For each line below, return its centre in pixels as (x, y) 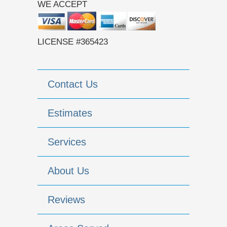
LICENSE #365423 (73, 42)
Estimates (70, 113)
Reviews (66, 200)
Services (67, 142)
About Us (68, 171)
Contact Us (73, 84)
